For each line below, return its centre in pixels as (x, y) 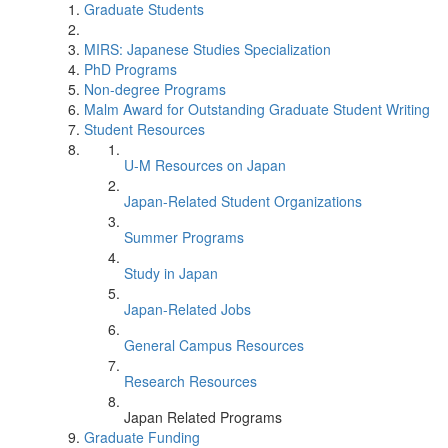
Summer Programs (184, 237)
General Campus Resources (214, 345)
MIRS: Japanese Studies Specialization (207, 49)
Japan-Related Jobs (187, 309)
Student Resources (144, 129)
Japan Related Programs (203, 417)
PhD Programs (130, 69)
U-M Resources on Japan (205, 165)
